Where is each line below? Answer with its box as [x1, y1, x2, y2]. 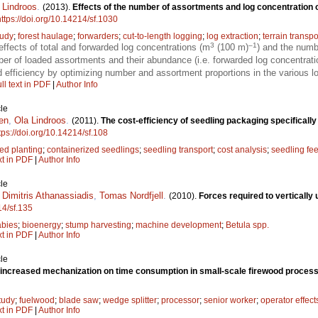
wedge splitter [103, 295, 157, 305]
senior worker [204, 295, 256, 305]
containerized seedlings [47, 144, 139, 155]
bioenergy [22, 219, 61, 230]
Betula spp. [226, 219, 269, 230]
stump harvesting [65, 219, 131, 230]
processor [161, 295, 199, 305]
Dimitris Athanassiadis [2, 190, 94, 201]
